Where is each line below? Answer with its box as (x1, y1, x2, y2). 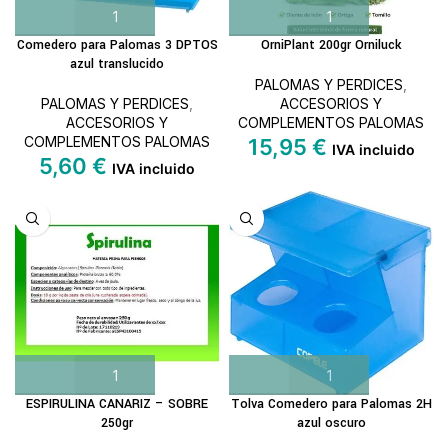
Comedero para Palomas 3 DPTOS (16, 36, 218, 54)
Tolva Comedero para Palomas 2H (230, 395, 432, 413)
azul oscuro (296, 414, 366, 432)
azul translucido (70, 55, 164, 73)
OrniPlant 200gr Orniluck (261, 36, 401, 54)
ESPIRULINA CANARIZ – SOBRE (26, 395, 208, 413)
